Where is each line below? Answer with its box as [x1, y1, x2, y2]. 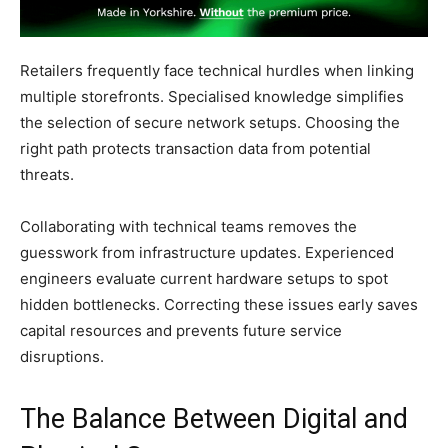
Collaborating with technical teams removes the [20, 216, 357, 236]
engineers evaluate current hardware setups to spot [20, 268, 388, 288]
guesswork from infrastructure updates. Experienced [20, 242, 394, 262]
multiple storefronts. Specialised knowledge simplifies [20, 86, 404, 106]
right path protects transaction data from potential [20, 138, 371, 158]
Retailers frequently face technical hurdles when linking [20, 60, 414, 80]
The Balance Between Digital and [20, 402, 408, 435]
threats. [20, 164, 74, 184]
